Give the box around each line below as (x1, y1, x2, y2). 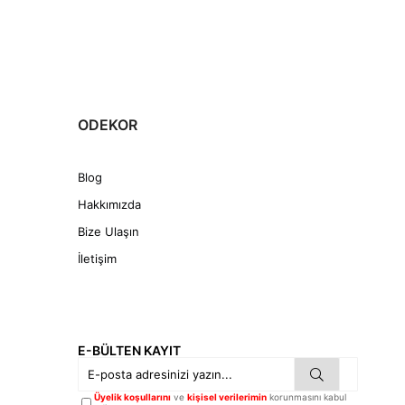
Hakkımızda (78, 197, 141, 212)
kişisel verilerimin (187, 391, 268, 403)
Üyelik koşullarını (94, 391, 172, 403)
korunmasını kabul (267, 391, 347, 403)
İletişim (78, 251, 117, 267)
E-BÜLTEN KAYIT (78, 343, 181, 359)
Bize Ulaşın (78, 224, 139, 240)
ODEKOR (78, 116, 137, 135)
